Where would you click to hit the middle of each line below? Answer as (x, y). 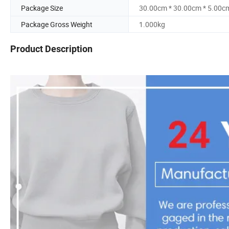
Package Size (42, 8)
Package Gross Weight (57, 25)
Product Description (51, 49)
